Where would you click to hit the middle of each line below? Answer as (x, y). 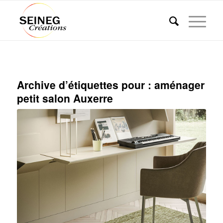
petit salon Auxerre (65, 98)
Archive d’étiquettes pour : (85, 85)
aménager (179, 85)
